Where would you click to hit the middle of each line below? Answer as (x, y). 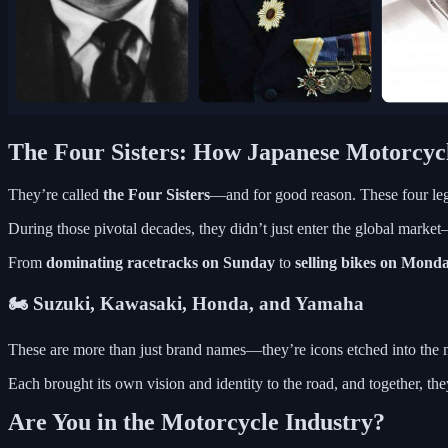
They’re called (55, 194)
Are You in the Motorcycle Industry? (196, 421)
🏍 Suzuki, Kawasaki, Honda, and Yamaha (186, 304)
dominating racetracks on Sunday (160, 262)
